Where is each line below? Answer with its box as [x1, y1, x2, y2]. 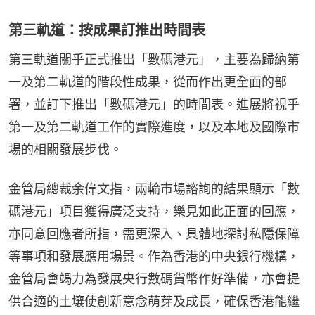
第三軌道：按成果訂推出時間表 [8, 21, 205, 39]
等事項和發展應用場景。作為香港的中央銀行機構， [8, 248, 300, 264]
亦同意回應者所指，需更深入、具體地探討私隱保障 [8, 226, 300, 241]
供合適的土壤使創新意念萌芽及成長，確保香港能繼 [8, 293, 300, 309]
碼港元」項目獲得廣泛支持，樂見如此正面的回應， [8, 203, 300, 219]
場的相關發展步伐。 [8, 141, 122, 157]
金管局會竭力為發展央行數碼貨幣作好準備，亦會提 [8, 271, 300, 286]
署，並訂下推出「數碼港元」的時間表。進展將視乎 [8, 96, 300, 112]
